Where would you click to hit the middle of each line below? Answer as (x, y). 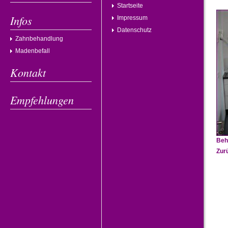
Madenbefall (33, 51)
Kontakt (28, 72)
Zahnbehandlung (39, 39)
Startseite (130, 6)
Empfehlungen (42, 100)
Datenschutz (134, 30)
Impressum (132, 18)
